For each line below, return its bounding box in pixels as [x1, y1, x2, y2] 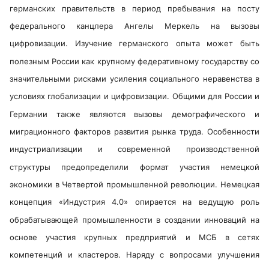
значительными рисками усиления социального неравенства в [10, 74, 259, 84]
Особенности [207, 127, 259, 137]
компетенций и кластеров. [10, 250, 126, 260]
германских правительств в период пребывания [10, 3, 222, 13]
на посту [222, 3, 259, 13]
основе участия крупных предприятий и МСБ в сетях [10, 232, 259, 243]
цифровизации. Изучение [10, 38, 119, 49]
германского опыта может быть [119, 38, 260, 49]
